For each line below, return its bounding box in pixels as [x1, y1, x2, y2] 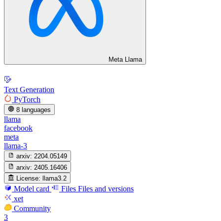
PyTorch [14, 95, 40, 104]
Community [14, 204, 51, 213]
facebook [4, 123, 33, 132]
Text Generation [4, 85, 54, 94]
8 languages [16, 106, 51, 113]
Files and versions [78, 184, 134, 193]
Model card [14, 184, 49, 193]
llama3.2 [42, 174, 67, 182]
